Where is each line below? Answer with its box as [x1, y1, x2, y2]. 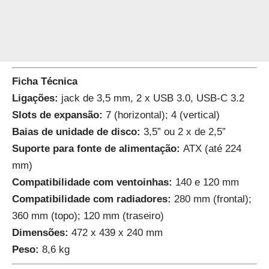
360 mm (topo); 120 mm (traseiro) [12, 210, 164, 222]
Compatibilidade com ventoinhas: [12, 177, 172, 189]
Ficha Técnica [12, 76, 77, 88]
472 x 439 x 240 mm [68, 227, 163, 239]
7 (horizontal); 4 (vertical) [106, 109, 220, 121]
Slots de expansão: [12, 109, 106, 121]
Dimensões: [12, 227, 68, 239]
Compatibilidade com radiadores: [12, 193, 171, 205]
